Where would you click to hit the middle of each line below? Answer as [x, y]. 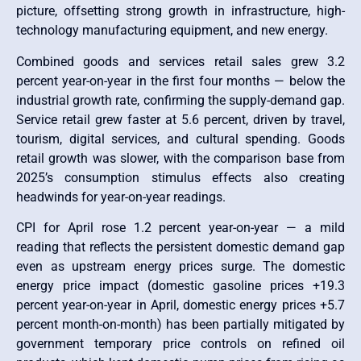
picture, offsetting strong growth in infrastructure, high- [180, 11]
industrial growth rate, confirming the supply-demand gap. [180, 100]
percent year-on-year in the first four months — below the [180, 81]
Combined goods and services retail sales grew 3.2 [180, 61]
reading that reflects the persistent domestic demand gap [180, 247]
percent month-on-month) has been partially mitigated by [180, 325]
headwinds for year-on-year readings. [121, 197]
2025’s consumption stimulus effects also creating [180, 177]
